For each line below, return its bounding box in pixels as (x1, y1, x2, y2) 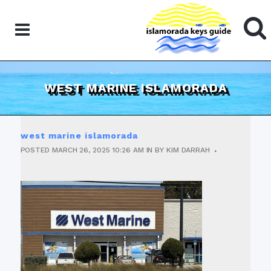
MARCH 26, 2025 (51, 146, 110, 155)
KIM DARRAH (166, 146, 210, 155)
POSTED (20, 146, 52, 155)
